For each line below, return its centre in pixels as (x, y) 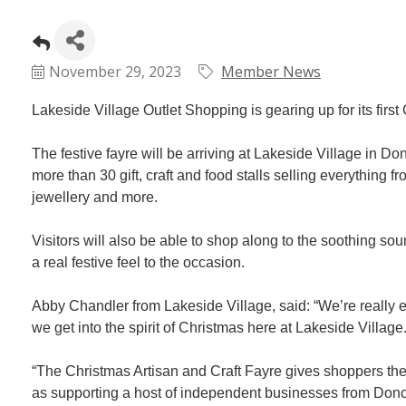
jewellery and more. (95, 197)
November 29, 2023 (115, 72)
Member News (271, 72)
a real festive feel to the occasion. (138, 262)
